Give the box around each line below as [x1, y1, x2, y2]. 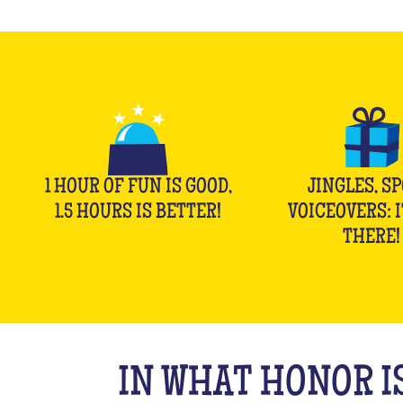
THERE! [342, 227, 400, 249]
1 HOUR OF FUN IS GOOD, [44, 176, 232, 199]
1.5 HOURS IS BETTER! [55, 201, 222, 224]
